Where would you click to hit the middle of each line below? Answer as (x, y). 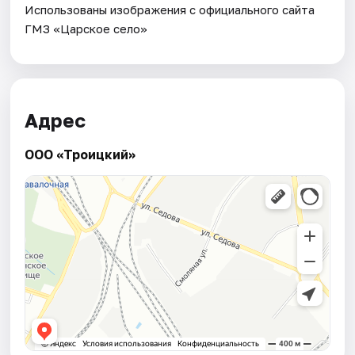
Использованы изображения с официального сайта (170, 9)
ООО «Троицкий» (80, 155)
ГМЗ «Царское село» (86, 28)
